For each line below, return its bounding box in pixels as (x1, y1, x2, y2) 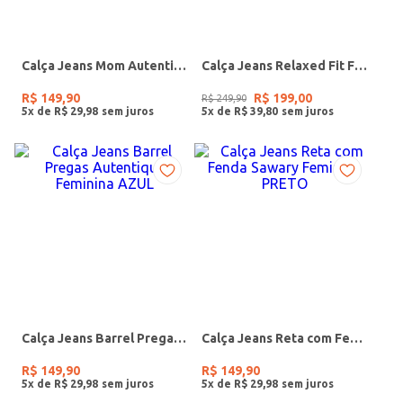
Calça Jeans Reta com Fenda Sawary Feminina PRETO (350, 330, 363, 345)
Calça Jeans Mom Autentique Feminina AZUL (174, 58, 186, 73)
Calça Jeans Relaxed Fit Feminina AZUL (354, 58, 367, 73)
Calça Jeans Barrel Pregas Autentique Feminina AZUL (174, 330, 186, 345)
